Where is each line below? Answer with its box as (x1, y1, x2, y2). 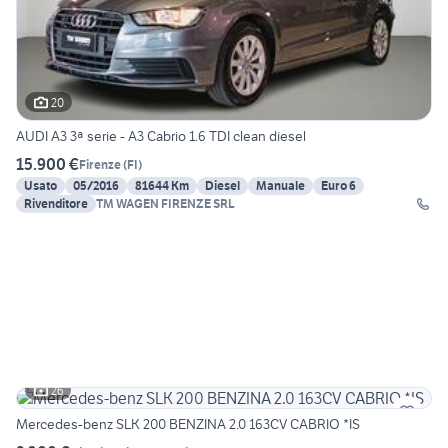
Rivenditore (24, 196, 88, 212)
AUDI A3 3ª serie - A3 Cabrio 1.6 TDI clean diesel (16, 127, 306, 146)
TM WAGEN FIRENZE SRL (96, 196, 235, 212)
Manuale (256, 178, 305, 194)
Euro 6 (321, 178, 356, 194)
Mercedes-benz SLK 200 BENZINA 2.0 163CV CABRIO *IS (16, 415, 360, 434)
